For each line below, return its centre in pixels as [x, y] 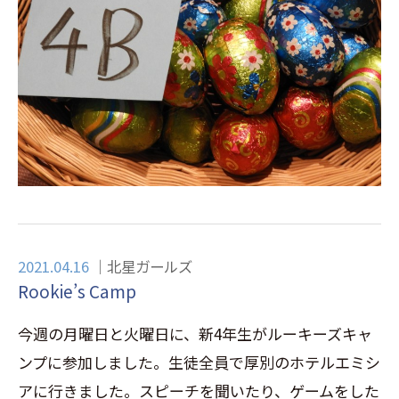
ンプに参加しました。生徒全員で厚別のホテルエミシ [199, 362]
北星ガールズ [150, 266]
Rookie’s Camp [77, 290]
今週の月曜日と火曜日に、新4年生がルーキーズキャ [195, 333]
